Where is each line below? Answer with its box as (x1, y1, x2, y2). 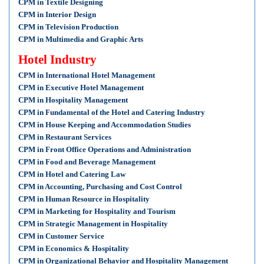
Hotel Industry (18, 52, 97, 67)
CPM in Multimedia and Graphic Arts (18, 35, 143, 44)
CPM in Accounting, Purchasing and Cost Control (18, 182, 182, 191)
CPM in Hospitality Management (18, 95, 128, 104)
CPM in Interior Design (18, 10, 96, 19)
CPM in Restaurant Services (18, 133, 111, 141)
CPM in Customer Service (18, 232, 104, 240)
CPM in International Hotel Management (18, 71, 155, 80)
